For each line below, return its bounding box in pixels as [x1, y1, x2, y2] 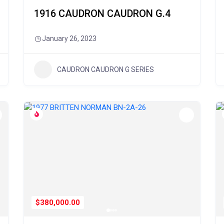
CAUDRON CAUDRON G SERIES [57, 65, 154, 73]
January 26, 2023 [42, 34, 97, 42]
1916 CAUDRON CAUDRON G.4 [34, 7, 171, 19]
